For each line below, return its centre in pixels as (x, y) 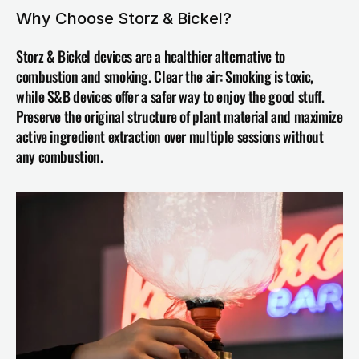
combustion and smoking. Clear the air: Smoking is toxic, (165, 77)
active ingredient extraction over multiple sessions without (170, 137)
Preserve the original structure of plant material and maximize (179, 117)
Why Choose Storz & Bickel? (124, 19)
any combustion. (60, 157)
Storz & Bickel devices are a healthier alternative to (151, 56)
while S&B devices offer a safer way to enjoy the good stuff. (170, 97)
